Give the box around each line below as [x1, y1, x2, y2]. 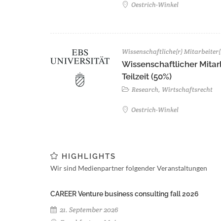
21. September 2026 [58, 205, 118, 215]
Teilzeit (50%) [122, 72, 172, 82]
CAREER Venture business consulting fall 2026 [50, 190, 199, 198]
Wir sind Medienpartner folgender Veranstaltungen [50, 164, 207, 173]
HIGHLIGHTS [59, 152, 116, 161]
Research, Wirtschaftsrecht [130, 85, 213, 94]
